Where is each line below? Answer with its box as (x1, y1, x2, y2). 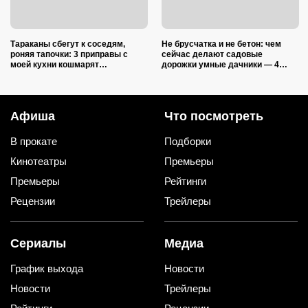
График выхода (10, 262, 83, 274)
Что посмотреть (164, 109, 263, 123)
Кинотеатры (10, 155, 67, 167)
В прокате (10, 135, 57, 147)
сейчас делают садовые (162, 49, 263, 59)
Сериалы (10, 236, 66, 250)
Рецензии (10, 195, 55, 207)
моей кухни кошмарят (10, 59, 99, 69)
